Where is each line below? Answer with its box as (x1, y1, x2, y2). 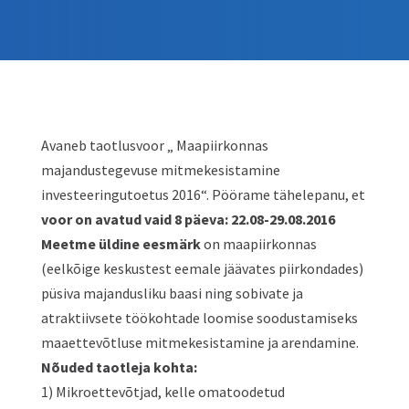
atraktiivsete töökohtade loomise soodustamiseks (40, 309, 358, 327)
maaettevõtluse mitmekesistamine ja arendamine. (40, 333, 359, 351)
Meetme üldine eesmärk (40, 235, 201, 253)
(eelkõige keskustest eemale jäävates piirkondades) (40, 259, 363, 278)
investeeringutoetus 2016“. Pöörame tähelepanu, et (40, 185, 365, 204)
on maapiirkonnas (200, 235, 317, 253)
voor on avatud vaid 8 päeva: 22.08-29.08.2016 (40, 210, 335, 228)
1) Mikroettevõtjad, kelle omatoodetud (40, 383, 285, 401)
